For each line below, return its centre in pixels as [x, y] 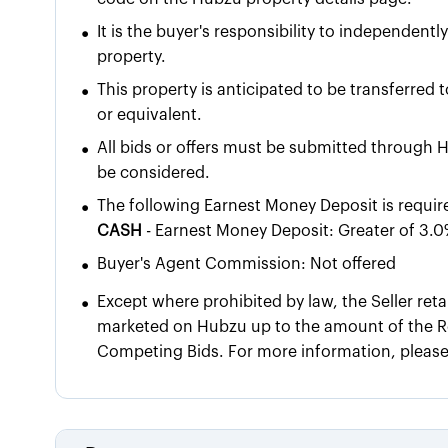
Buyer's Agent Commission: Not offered [247, 264]
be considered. [154, 173]
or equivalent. [150, 115]
